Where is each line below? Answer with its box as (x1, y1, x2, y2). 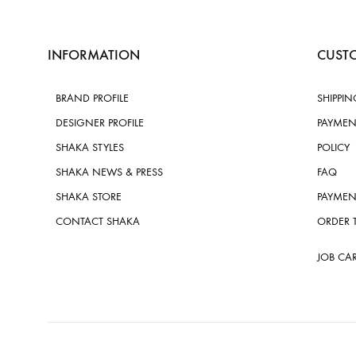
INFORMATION (48, 45, 140, 64)
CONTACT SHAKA (56, 214, 140, 228)
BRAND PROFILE (56, 91, 129, 105)
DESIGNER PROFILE (56, 115, 144, 130)
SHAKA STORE (56, 189, 122, 203)
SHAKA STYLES (56, 140, 124, 154)
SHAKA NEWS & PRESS (56, 164, 163, 179)
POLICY (316, 140, 350, 154)
